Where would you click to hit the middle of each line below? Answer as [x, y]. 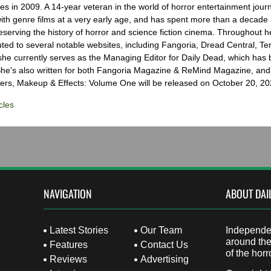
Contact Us [165, 244]
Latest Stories [79, 230]
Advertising [165, 259]
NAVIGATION [67, 193]
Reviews [68, 259]
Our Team [162, 230]
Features [68, 244]
